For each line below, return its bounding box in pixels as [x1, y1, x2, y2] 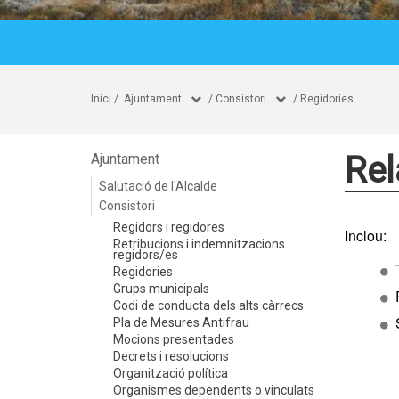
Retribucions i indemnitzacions [113, 237, 285, 251]
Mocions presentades [113, 332, 234, 346]
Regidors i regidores [113, 220, 224, 234]
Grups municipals [113, 281, 209, 296]
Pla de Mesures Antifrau [113, 315, 249, 330]
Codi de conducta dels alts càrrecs [113, 298, 304, 313]
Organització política [113, 366, 228, 380]
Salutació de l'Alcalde [99, 179, 217, 193]
